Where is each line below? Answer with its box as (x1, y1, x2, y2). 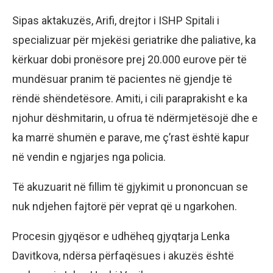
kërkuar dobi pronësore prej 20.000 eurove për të (12, 52, 247, 66)
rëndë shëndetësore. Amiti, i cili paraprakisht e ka (12, 91, 247, 105)
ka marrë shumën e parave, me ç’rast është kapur (12, 130, 249, 144)
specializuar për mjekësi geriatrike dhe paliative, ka (12, 33, 256, 46)
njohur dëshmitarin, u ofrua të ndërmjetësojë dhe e (12, 111, 258, 124)
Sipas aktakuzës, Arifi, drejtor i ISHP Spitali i (12, 13, 219, 27)
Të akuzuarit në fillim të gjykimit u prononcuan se (12, 180, 248, 193)
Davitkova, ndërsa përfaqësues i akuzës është (12, 249, 234, 262)
